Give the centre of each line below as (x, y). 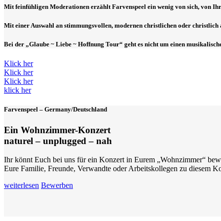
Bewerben (57, 185)
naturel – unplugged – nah (58, 141)
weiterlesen (21, 185)
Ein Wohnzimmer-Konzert (57, 130)
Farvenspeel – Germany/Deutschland (55, 110)
